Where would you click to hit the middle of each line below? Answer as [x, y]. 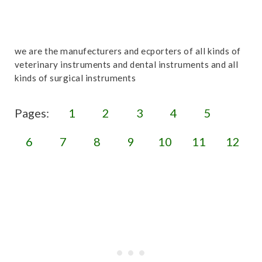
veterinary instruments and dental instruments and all [126, 64]
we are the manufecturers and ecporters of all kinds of [127, 51]
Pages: [33, 113]
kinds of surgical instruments [75, 78]
